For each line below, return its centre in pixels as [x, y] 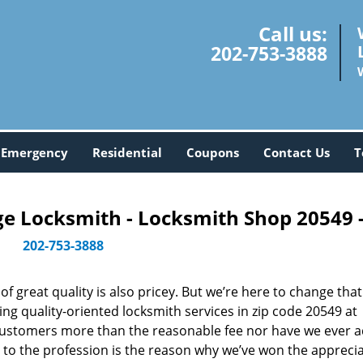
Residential [127, 152]
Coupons [212, 152]
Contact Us [296, 152]
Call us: [293, 34]
